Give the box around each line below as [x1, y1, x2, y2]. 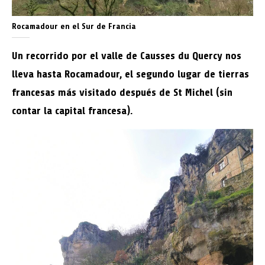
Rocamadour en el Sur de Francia [12, 22, 136, 31]
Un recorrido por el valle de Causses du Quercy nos [12, 50, 241, 62]
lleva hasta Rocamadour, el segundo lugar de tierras [12, 68, 249, 80]
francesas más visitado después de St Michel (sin [12, 86, 232, 98]
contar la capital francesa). [12, 105, 132, 117]
